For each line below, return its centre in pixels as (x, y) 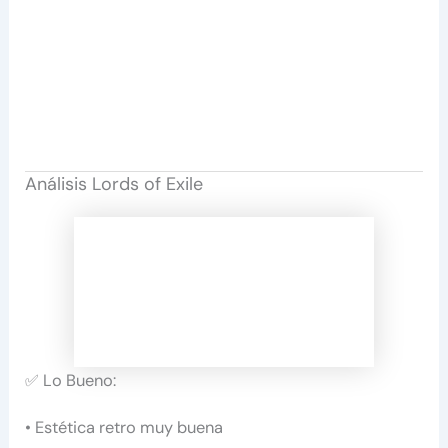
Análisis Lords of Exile (114, 183)
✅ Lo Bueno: (71, 380)
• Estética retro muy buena (124, 427)
